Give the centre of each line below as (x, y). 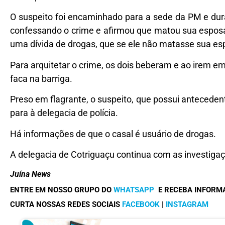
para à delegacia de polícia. (64, 113)
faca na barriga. (41, 78)
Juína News (30, 174)
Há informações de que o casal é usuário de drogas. (113, 134)
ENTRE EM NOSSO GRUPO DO (62, 190)
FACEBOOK (141, 205)
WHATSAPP (134, 190)
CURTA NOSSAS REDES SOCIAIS (66, 205)
